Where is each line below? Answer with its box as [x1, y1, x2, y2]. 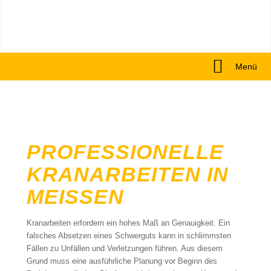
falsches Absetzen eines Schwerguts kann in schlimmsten [26, 231, 231, 240]
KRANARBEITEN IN [26, 163, 229, 186]
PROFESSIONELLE [26, 140, 224, 163]
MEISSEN [26, 185, 108, 208]
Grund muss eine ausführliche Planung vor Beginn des [26, 256, 217, 266]
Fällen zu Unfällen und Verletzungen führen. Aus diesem [26, 244, 223, 253]
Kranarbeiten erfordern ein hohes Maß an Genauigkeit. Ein [26, 218, 230, 227]
